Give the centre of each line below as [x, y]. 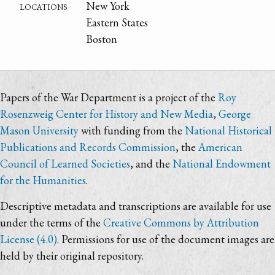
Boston [102, 39]
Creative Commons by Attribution [181, 223]
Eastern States [117, 22]
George [235, 114]
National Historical [228, 131]
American [220, 147]
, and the [151, 164]
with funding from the [132, 131]
